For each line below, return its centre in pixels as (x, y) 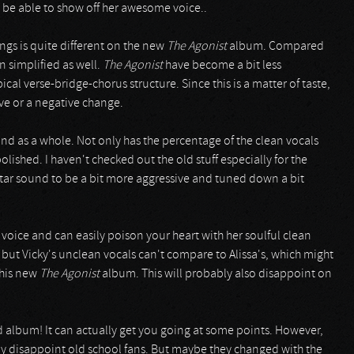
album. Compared (275, 47)
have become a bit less (222, 66)
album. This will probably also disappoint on (216, 274)
